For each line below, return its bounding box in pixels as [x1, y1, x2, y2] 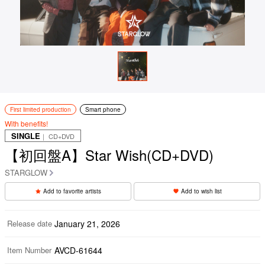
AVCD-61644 [54, 244, 102, 256]
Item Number [7, 244, 51, 256]
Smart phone [85, 105, 121, 114]
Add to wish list [180, 186, 222, 195]
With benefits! [5, 118, 48, 128]
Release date [7, 217, 52, 229]
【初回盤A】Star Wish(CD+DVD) [5, 144, 214, 165]
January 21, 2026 [54, 217, 120, 230]
